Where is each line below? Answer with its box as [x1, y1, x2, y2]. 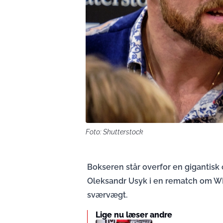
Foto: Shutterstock [86, 128, 143, 136]
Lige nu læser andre [96, 210, 172, 220]
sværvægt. [87, 190, 127, 200]
